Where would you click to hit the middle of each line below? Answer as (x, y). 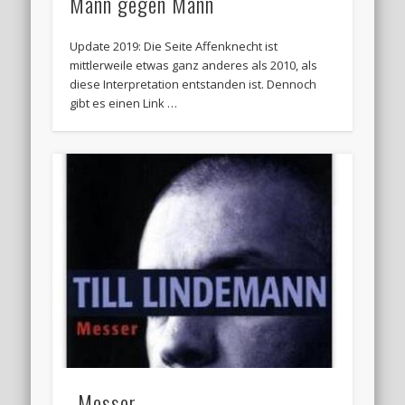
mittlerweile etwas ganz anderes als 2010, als (194, 66)
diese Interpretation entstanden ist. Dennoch (193, 85)
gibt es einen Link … (124, 104)
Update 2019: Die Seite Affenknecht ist (174, 47)
